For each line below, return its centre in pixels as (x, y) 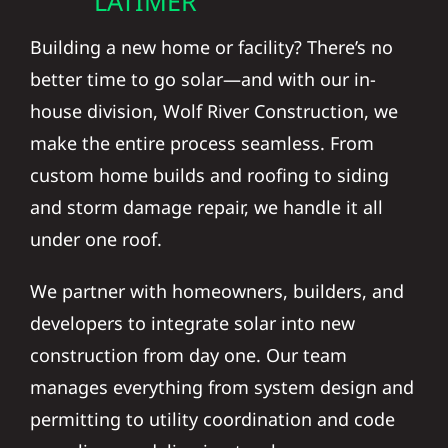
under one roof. (95, 228)
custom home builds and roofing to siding (209, 164)
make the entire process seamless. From (201, 132)
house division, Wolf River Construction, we (213, 100)
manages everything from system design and (221, 376)
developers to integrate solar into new (192, 312)
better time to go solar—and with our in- (202, 68)
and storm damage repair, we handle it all (206, 196)
